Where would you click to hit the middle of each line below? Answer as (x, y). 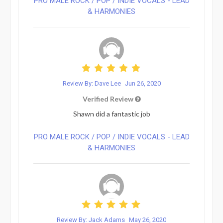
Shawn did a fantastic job (111, 113)
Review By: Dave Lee (92, 83)
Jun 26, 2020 (143, 83)
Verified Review (109, 99)
